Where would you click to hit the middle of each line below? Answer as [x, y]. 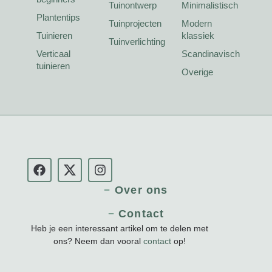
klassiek [198, 36]
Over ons [141, 190]
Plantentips [58, 18]
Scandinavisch [210, 54]
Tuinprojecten [135, 24]
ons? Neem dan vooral [99, 241]
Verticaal [53, 54]
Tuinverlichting [137, 42]
